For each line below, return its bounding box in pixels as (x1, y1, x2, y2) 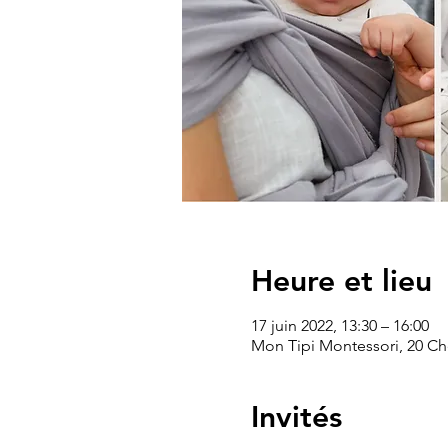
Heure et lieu (250, 263, 432, 299)
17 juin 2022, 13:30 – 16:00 (250, 316, 429, 335)
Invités (250, 399, 342, 435)
